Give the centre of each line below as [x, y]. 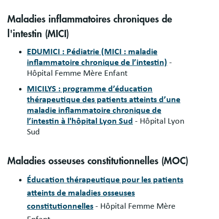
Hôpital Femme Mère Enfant [77, 73]
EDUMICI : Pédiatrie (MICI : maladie [92, 52]
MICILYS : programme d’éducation [90, 89]
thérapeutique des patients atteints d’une [104, 100]
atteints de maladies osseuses [81, 193]
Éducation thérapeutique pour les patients [105, 180]
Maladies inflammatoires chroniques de [90, 19]
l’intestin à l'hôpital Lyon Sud [80, 121]
